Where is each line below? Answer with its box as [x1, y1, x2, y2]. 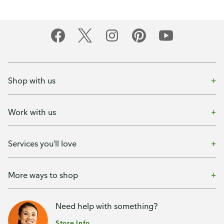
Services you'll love [8, 138, 76, 148]
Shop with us [8, 75, 55, 85]
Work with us [8, 106, 56, 117]
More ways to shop [8, 169, 78, 180]
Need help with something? [55, 201, 158, 211]
